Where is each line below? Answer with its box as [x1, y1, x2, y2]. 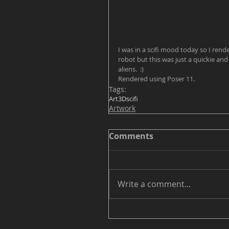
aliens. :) [118, 64, 147, 74]
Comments [109, 130, 153, 142]
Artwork [109, 103, 135, 113]
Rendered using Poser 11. [118, 74, 195, 84]
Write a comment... [118, 178, 191, 190]
